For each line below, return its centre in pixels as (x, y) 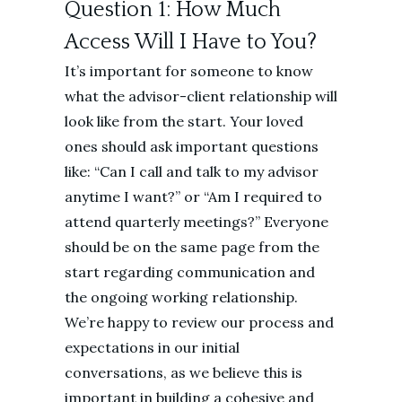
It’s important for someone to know (189, 71)
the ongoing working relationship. (181, 297)
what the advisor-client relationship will (201, 96)
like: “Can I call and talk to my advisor (192, 171)
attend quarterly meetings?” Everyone (197, 222)
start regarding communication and (190, 272)
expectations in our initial (152, 347)
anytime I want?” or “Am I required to (193, 197)
